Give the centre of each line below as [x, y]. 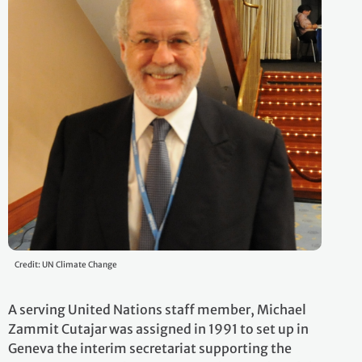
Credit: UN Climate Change [66, 265]
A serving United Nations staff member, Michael [157, 309]
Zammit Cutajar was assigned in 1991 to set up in [158, 329]
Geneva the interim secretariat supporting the [150, 348]
